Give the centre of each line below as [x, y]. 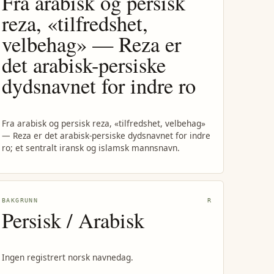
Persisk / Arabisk [73, 220]
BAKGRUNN [20, 200]
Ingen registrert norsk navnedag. [68, 257]
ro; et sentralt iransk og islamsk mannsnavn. [91, 147]
